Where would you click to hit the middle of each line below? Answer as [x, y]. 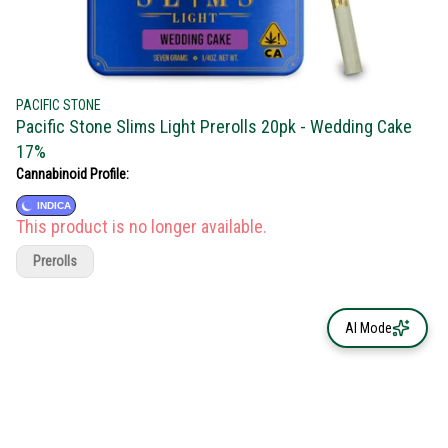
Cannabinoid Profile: [72, 174]
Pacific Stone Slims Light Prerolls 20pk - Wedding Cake [214, 126]
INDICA [54, 205]
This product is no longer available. [141, 226]
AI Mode [368, 328]
